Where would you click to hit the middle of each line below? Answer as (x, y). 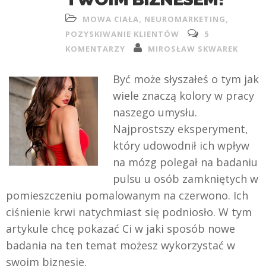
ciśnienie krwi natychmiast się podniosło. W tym (129, 212)
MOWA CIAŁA (111, 19)
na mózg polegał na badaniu (185, 162)
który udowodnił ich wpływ (181, 145)
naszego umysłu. (155, 112)
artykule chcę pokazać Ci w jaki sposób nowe (121, 229)
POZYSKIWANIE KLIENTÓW (122, 34)
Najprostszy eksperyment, (180, 129)
